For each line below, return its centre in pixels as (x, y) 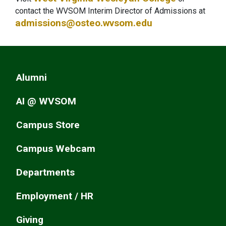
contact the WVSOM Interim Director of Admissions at (110, 11)
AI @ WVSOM (46, 101)
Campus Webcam (56, 149)
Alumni (32, 77)
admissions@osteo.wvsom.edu (84, 23)
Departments (45, 172)
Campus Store (48, 125)
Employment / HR (55, 196)
